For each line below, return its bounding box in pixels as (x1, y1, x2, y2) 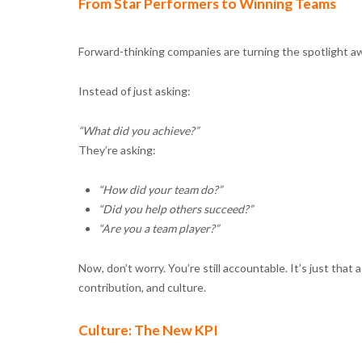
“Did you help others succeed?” (98, 201, 253, 216)
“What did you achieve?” (78, 123, 199, 137)
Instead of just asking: (78, 83, 191, 98)
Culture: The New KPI (78, 321, 218, 339)
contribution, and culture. (78, 280, 206, 294)
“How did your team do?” (98, 182, 222, 196)
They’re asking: (78, 142, 156, 157)
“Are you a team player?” (98, 221, 219, 235)
